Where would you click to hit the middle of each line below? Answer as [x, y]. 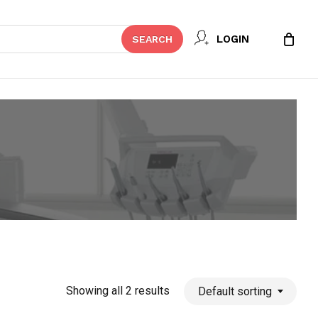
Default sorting [235, 291]
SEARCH [152, 39]
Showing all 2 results [118, 291]
